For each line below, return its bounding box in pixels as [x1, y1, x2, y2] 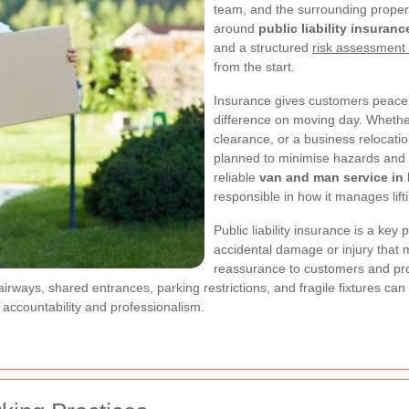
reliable [214, 170, 259, 184]
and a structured [214, 40, 312, 55]
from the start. [214, 59, 295, 74]
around [214, 21, 258, 36]
